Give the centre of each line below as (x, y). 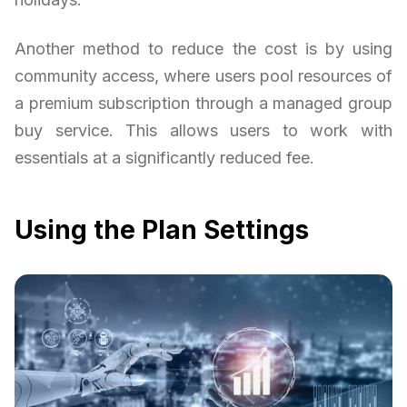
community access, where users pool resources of (203, 76)
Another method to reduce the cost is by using (203, 49)
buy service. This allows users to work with (203, 131)
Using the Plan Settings (162, 230)
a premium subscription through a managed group (203, 104)
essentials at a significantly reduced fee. (164, 158)
